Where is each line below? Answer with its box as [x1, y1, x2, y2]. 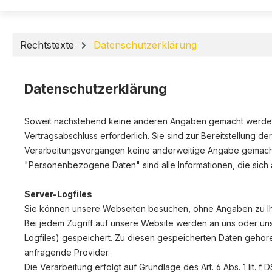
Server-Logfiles [24, 189, 92, 199]
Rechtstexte [20, 39, 74, 51]
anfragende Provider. [24, 247, 110, 257]
